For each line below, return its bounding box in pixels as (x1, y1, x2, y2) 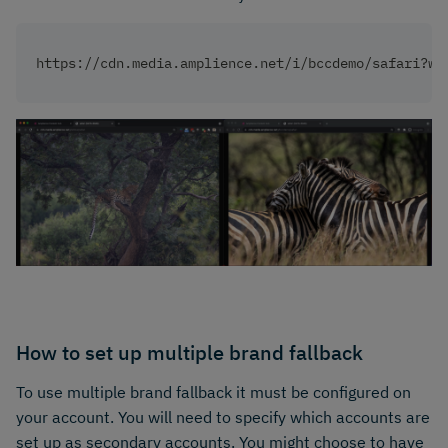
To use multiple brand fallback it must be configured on (16, 381, 411, 402)
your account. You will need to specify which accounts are (16, 406, 430, 427)
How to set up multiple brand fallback (16, 338, 363, 366)
